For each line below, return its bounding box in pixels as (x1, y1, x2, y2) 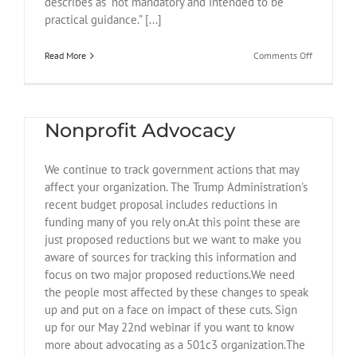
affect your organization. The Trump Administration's (45, 179, 308, 195)
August (312, 135, 339, 147)
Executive (312, 163, 350, 176)
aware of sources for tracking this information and (45, 249, 296, 265)
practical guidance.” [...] (45, 12, 162, 28)
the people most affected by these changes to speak (45, 284, 308, 300)
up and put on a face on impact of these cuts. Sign (45, 302, 297, 318)
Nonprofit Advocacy (45, 119, 235, 143)
